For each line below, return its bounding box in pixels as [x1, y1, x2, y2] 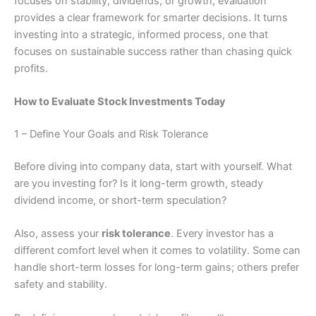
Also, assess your [14, 227, 102, 241]
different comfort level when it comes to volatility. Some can [14, 244, 300, 257]
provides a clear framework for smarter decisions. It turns [14, 11, 288, 24]
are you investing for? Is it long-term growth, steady [14, 176, 263, 190]
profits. [14, 61, 48, 75]
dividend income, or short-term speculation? [14, 193, 226, 207]
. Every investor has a [171, 227, 274, 241]
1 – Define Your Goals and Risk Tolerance [14, 128, 208, 141]
